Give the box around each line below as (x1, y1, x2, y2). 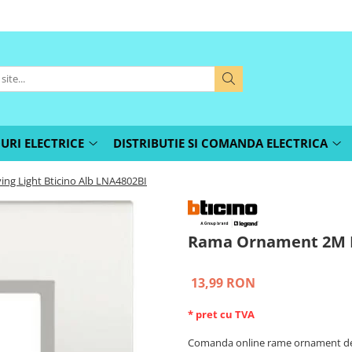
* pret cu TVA (188, 307, 255, 322)
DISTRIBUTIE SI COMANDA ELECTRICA (113, 135, 328, 151)
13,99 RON (191, 274, 255, 292)
